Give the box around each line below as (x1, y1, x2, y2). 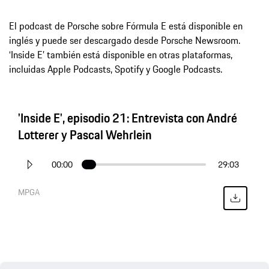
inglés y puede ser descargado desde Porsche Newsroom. (9, 32, 240, 47)
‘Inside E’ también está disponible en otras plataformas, (9, 47, 232, 62)
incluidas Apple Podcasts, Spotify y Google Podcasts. (9, 61, 222, 76)
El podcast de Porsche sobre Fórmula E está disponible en (9, 18, 243, 33)
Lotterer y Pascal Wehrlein (18, 125, 152, 144)
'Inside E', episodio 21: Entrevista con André (18, 108, 237, 127)
